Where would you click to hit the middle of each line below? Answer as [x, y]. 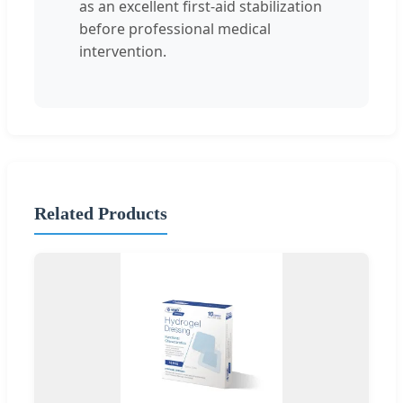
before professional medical [175, 28]
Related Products [101, 214]
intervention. [123, 51]
